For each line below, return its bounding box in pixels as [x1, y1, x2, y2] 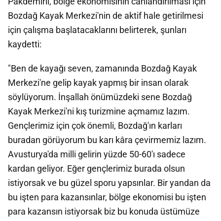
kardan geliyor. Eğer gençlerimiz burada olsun [8, 163, 185, 174]
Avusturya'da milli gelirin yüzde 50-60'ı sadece [8, 149, 185, 159]
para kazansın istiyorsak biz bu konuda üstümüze [8, 206, 200, 217]
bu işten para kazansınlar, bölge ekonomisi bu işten [8, 192, 206, 202]
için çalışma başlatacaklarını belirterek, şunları [8, 25, 186, 35]
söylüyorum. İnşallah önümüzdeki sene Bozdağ [8, 92, 192, 102]
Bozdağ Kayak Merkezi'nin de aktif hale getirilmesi [8, 10, 203, 21]
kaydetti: [8, 39, 41, 49]
